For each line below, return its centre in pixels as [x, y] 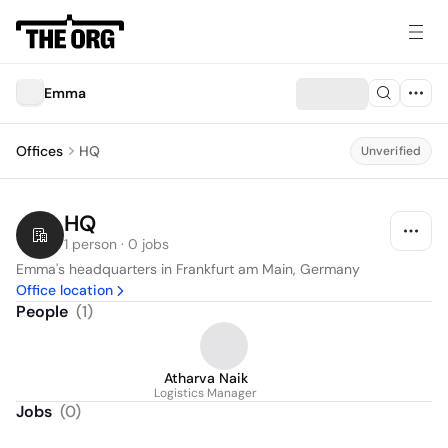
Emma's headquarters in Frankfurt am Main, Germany [188, 269]
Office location [64, 290]
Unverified [390, 151]
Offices [39, 151]
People [42, 311]
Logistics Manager [205, 393]
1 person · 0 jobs [116, 244]
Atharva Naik [205, 378]
